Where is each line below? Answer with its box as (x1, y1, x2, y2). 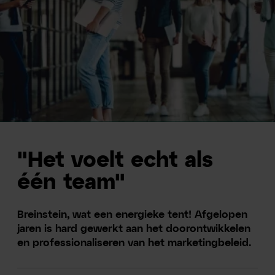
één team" (17, 172, 126, 194)
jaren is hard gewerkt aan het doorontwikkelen (17, 224, 251, 235)
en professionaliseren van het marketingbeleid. (17, 238, 252, 249)
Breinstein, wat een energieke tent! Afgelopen (17, 210, 248, 221)
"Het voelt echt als (17, 150, 214, 172)
